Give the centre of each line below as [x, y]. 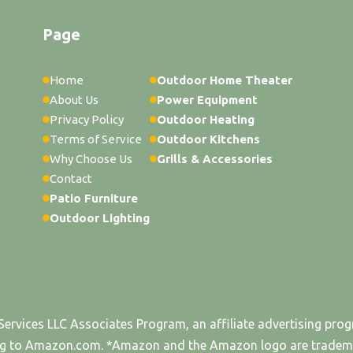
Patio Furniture [94, 199]
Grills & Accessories [215, 159]
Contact [71, 179]
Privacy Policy [87, 120]
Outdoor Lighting [100, 218]
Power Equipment [207, 100]
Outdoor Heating [206, 120]
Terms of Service [96, 139]
